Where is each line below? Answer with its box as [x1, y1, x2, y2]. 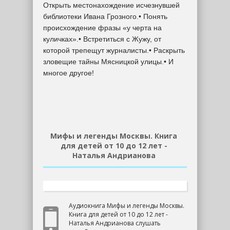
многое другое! [43, 69, 94, 77]
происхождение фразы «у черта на [43, 24, 162, 32]
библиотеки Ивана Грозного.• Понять [43, 12, 167, 21]
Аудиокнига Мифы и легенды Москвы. [69, 201, 184, 210]
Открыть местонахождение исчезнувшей [43, 1, 180, 9]
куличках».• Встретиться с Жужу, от [43, 35, 161, 43]
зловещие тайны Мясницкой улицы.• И [43, 57, 174, 66]
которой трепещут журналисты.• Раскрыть [43, 46, 185, 54]
